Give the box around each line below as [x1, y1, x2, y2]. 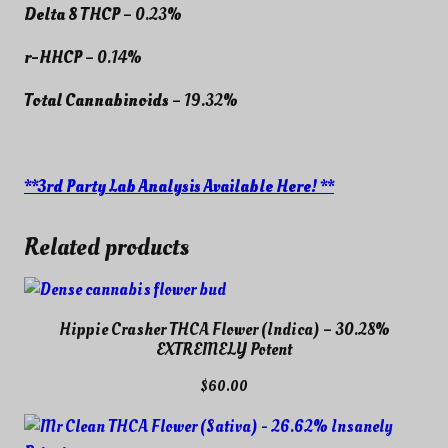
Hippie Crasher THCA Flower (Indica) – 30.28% [58, 317, 390, 341]
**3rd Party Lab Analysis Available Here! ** [24, 174, 334, 198]
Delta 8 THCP [24, 3, 120, 27]
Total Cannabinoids [24, 88, 172, 112]
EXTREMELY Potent [156, 337, 292, 361]
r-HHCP [24, 46, 82, 70]
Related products [24, 230, 189, 265]
